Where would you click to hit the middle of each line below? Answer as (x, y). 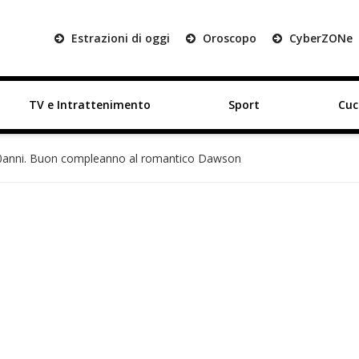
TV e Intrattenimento (89, 105)
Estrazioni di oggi (119, 38)
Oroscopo (228, 38)
